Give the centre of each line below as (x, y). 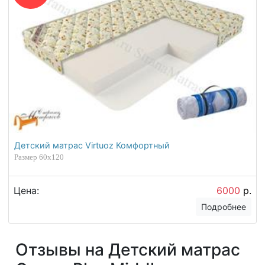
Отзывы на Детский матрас (127, 249)
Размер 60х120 (39, 157)
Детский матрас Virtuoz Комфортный (92, 145)
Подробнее (224, 206)
